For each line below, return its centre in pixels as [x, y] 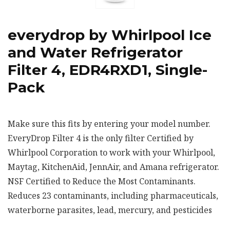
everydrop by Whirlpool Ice [110, 35]
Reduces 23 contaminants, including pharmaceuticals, [113, 195]
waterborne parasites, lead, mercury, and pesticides [110, 210]
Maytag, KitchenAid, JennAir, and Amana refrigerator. [113, 167]
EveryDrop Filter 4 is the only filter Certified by [101, 138]
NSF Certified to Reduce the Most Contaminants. [102, 181]
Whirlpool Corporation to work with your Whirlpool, [111, 152]
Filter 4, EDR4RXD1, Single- [108, 70]
